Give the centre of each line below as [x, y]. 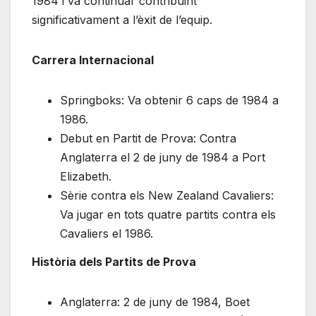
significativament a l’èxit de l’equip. [122, 20]
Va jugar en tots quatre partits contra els [168, 215]
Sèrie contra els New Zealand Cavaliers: [167, 196]
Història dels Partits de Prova [114, 262]
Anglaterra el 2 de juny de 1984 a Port [163, 158]
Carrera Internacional [93, 60]
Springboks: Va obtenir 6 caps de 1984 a [169, 101]
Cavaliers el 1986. [107, 234]
